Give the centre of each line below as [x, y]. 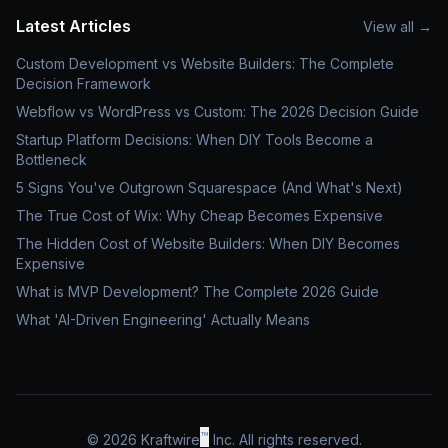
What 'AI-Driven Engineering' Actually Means [163, 319]
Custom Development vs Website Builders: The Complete [205, 63]
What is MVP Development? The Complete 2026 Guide [197, 291]
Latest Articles [73, 26]
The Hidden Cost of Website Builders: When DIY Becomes [208, 243]
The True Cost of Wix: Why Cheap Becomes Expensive [199, 215]
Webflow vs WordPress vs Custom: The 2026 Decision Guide [217, 111]
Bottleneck [51, 159]
